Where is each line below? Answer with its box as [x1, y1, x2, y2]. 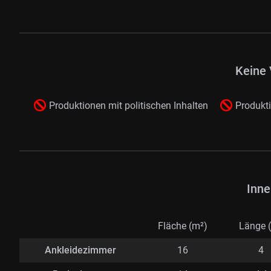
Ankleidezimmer [44, 244, 116, 256]
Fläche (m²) [157, 220, 207, 232]
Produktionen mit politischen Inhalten [48, 99, 208, 111]
